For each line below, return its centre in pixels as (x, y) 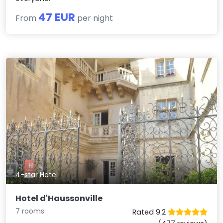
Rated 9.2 (150, 212)
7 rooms (30, 211)
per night (94, 18)
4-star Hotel (37, 175)
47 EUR (57, 17)
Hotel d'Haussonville (59, 199)
